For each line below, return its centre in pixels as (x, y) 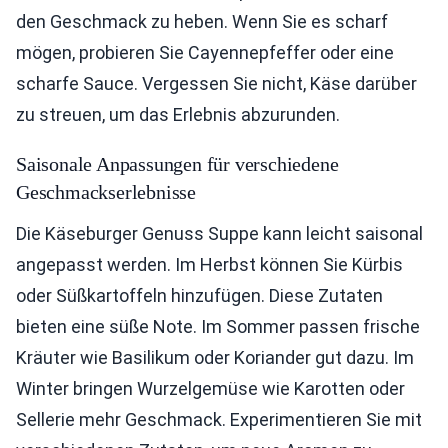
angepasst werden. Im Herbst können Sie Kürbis (209, 265)
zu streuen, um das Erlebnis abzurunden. (178, 115)
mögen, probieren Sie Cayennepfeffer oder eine (205, 53)
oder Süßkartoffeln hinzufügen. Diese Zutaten (199, 296)
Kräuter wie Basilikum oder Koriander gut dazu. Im (215, 358)
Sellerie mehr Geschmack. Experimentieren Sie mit (219, 420)
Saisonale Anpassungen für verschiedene (177, 164)
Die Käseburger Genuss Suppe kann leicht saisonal (219, 234)
